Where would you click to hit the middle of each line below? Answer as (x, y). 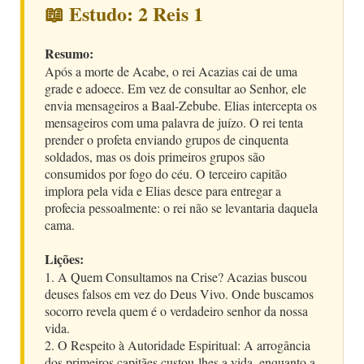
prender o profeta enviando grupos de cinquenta (167, 139)
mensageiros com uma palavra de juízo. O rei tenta (174, 122)
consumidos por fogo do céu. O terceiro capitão (166, 173)
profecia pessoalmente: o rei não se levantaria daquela (181, 207)
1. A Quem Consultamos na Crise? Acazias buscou (176, 276)
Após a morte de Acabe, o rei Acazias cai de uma (171, 71)
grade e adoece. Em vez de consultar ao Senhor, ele (175, 88)
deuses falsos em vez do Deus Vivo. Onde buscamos (179, 293)
